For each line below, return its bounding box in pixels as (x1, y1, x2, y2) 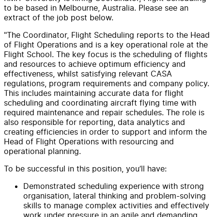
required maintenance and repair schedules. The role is (4, 107, 204, 117)
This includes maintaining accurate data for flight (4, 88, 184, 98)
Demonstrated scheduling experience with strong (23, 181, 204, 191)
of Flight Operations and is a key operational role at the (4, 39, 208, 49)
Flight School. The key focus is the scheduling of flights (4, 49, 207, 59)
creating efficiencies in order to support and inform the (4, 126, 207, 137)
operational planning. (4, 146, 81, 156)
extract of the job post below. (4, 12, 113, 22)
